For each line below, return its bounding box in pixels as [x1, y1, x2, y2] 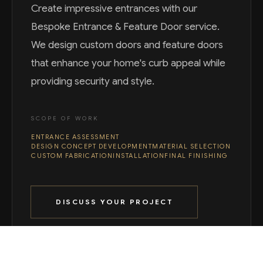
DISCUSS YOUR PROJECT [56, 197, 173, 207]
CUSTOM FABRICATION [31, 151, 113, 160]
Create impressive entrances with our [31, 2, 197, 15]
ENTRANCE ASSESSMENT [31, 133, 120, 141]
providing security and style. [31, 75, 154, 88]
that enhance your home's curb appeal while [31, 57, 225, 70]
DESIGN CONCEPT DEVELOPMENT [31, 142, 152, 151]
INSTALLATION [113, 151, 164, 160]
